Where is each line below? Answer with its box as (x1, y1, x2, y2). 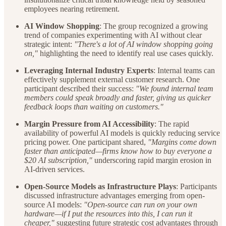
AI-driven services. (24, 165, 85, 174)
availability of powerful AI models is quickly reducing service (24, 129, 220, 138)
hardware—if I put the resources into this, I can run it (24, 209, 192, 218)
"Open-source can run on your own (84, 200, 197, 209)
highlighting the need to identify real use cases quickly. (38, 49, 213, 58)
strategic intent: (24, 40, 74, 49)
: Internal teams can (153, 66, 215, 75)
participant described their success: (24, 84, 136, 93)
